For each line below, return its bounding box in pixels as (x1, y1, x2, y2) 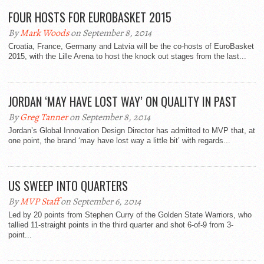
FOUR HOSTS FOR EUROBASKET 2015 (8, 8, 171, 27)
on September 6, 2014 (59, 195, 141, 209)
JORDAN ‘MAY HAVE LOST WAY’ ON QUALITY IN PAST (8, 93, 237, 111)
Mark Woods (20, 27, 69, 40)
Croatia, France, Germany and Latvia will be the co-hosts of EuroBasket (8, 42, 254, 51)
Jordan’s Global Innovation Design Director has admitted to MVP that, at (8, 126, 255, 136)
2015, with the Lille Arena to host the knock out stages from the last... (8, 52, 246, 61)
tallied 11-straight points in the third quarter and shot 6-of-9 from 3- (8, 220, 233, 230)
